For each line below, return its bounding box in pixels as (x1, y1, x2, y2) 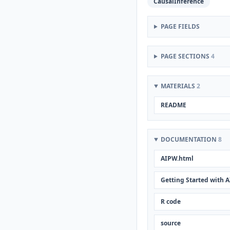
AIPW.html (161, 154, 194, 163)
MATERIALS (160, 82, 197, 90)
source (161, 219, 181, 227)
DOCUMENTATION (160, 135, 218, 144)
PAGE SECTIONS (160, 52, 211, 61)
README (161, 101, 186, 109)
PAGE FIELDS (160, 22, 200, 31)
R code (161, 197, 181, 206)
